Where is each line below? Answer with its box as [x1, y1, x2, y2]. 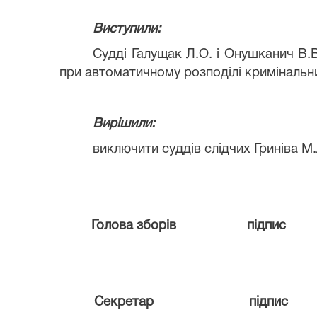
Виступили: [93, 23, 161, 35]
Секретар [94, 296, 154, 309]
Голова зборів [91, 219, 176, 232]
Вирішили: [93, 117, 156, 130]
